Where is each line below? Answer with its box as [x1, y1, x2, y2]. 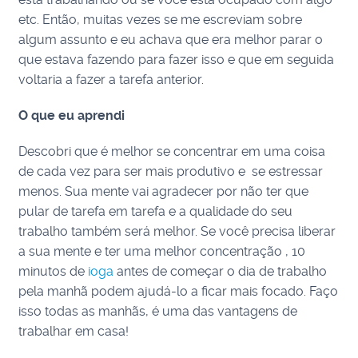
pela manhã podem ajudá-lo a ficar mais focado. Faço [18, 284, 339, 299]
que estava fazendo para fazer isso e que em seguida [18, 52, 335, 67]
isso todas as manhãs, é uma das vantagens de [18, 304, 298, 319]
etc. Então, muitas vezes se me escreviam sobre [18, 12, 303, 27]
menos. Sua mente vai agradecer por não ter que [18, 184, 309, 199]
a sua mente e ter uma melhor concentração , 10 [18, 244, 306, 259]
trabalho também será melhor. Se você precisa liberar [18, 224, 336, 239]
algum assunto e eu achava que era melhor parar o [18, 32, 324, 47]
